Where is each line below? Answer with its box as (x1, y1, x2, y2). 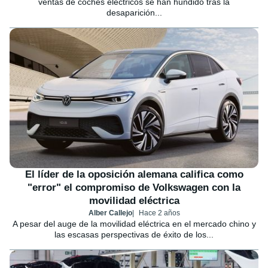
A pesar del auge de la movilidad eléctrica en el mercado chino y (12, 218, 256, 229)
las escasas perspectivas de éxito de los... (54, 229, 214, 239)
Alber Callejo (88, 208, 132, 217)
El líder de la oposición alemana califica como (25, 168, 243, 180)
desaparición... (106, 8, 162, 17)
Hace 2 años (138, 208, 180, 217)
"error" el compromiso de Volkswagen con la (28, 181, 240, 193)
